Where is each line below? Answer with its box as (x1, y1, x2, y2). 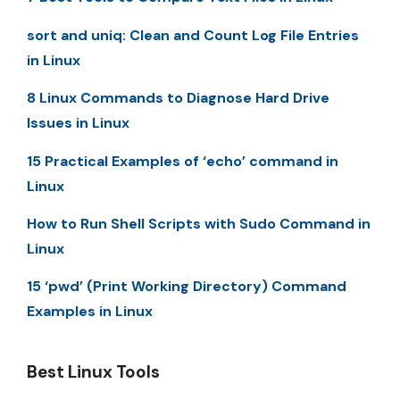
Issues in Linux (27, 113, 129, 133)
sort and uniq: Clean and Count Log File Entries (27, 25, 359, 45)
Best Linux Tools (27, 361, 160, 384)
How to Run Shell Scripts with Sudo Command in (27, 213, 371, 233)
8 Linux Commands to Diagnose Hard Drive (27, 88, 329, 108)
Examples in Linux (27, 302, 153, 321)
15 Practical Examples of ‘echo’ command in (27, 151, 338, 171)
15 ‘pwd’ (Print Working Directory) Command (27, 277, 346, 296)
